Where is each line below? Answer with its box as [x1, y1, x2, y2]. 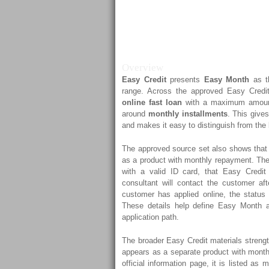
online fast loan [122, 98, 182, 107]
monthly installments [148, 109, 228, 118]
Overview [122, 62, 163, 73]
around [122, 109, 148, 118]
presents [166, 75, 204, 84]
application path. [122, 213, 179, 222]
